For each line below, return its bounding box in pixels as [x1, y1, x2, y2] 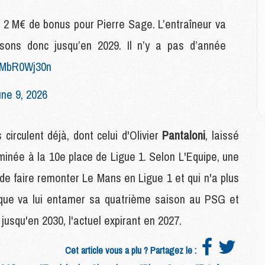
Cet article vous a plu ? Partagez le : [65, 244, 199, 257]
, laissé [205, 127, 240, 143]
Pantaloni [162, 127, 206, 143]
